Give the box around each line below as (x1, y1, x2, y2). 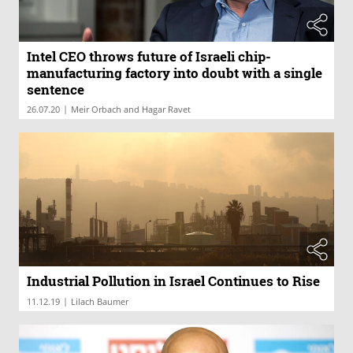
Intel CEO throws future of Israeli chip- (27, 47, 271, 66)
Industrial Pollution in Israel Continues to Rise (27, 272, 320, 291)
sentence (27, 80, 84, 99)
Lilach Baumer (71, 295, 128, 308)
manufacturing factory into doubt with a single (27, 64, 322, 83)
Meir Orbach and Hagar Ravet (71, 103, 191, 116)
